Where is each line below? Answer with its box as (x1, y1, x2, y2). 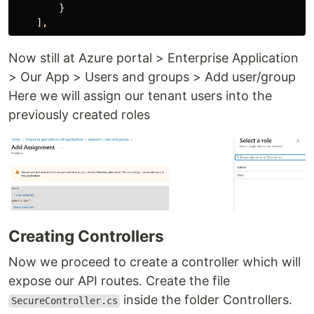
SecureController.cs (11, 295, 118, 307)
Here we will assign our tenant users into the (8, 88, 272, 103)
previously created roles (8, 107, 150, 122)
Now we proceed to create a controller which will (8, 254, 301, 270)
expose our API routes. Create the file (8, 273, 230, 289)
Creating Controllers (8, 226, 164, 246)
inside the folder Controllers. (120, 292, 293, 308)
